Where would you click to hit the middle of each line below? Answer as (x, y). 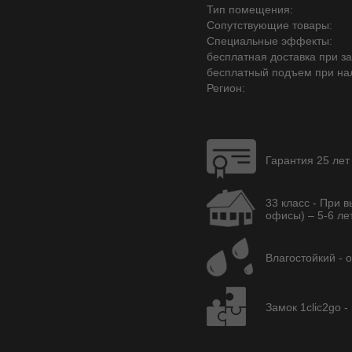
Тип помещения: (250, 9)
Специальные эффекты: (269, 41)
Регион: (226, 88)
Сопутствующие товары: (269, 25)
